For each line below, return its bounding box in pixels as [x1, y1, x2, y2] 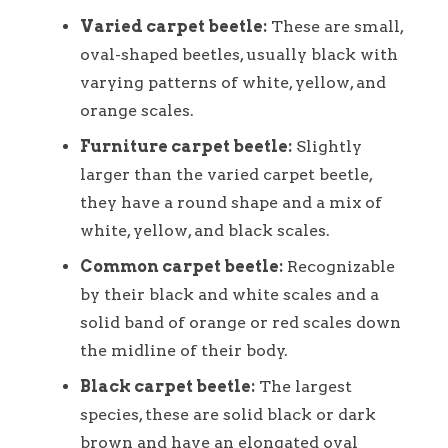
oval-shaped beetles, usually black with [80, 44, 398, 64]
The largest [255, 376, 352, 396]
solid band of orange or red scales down [80, 312, 401, 332]
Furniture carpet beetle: [80, 136, 292, 156]
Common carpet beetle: [80, 256, 283, 276]
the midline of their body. [80, 340, 288, 360]
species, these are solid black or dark [80, 404, 376, 424]
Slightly [292, 136, 362, 156]
